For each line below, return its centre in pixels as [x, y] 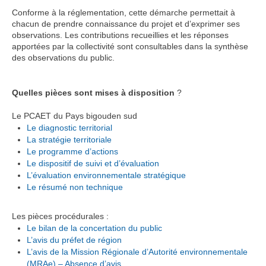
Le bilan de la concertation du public [98, 228]
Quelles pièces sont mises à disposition [93, 92]
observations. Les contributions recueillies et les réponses [120, 35]
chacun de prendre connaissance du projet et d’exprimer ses [126, 23]
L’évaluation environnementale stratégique [106, 175]
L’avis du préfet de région [74, 240]
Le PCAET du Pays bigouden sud [75, 115]
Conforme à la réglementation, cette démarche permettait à [123, 12]
